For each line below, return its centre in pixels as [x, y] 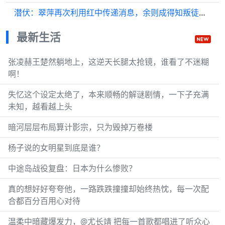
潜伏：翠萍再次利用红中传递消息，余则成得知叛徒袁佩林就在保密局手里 [202, 13]
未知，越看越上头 [40, 106]
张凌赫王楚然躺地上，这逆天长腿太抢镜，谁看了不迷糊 [108, 62]
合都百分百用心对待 [44, 201]
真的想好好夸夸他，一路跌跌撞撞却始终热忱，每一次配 [108, 189]
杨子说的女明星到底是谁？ [56, 148]
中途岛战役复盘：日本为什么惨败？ [72, 168]
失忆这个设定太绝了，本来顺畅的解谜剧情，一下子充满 [108, 94]
